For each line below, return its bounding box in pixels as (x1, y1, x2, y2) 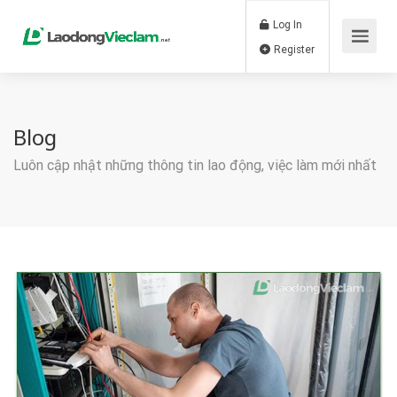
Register (319, 51, 370, 66)
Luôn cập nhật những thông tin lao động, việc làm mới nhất (13, 157, 377, 174)
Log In (317, 21, 356, 36)
